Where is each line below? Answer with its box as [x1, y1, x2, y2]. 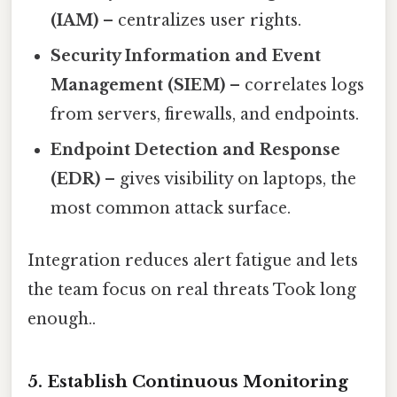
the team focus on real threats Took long [27, 280, 356, 300]
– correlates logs [225, 74, 365, 95]
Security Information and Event [51, 45, 322, 66]
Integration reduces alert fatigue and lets [27, 251, 358, 271]
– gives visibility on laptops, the [100, 168, 357, 189]
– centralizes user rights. [98, 10, 302, 30]
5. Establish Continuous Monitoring [27, 370, 348, 392]
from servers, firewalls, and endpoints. [51, 104, 360, 124]
